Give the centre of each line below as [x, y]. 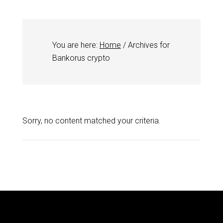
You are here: [76, 45]
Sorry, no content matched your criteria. [91, 121]
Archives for [148, 45]
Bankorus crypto [81, 58]
